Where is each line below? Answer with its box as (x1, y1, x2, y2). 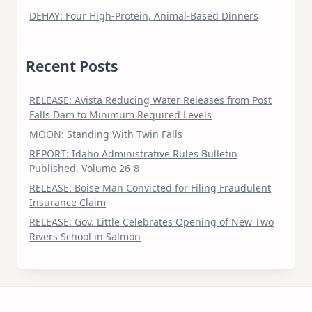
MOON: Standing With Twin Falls (29, 127, 183, 141)
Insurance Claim (29, 195, 107, 209)
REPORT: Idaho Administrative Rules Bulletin (29, 146, 238, 160)
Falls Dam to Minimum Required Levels (29, 107, 212, 121)
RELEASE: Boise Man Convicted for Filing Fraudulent (29, 180, 272, 194)
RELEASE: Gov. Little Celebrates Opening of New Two (29, 214, 274, 228)
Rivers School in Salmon (29, 229, 141, 243)
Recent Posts (26, 56, 118, 76)
